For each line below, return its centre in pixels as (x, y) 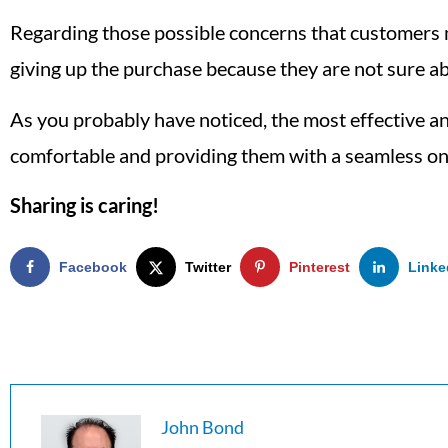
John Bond (202, 426)
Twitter (208, 266)
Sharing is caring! (84, 204)
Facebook (93, 266)
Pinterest (319, 266)
